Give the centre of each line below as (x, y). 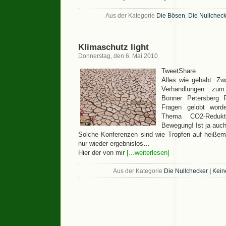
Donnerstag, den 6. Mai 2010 (118, 56)
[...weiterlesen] (148, 153)
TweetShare (179, 71)
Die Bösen (171, 16)
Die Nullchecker (186, 171)
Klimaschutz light (114, 47)
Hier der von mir (102, 153)
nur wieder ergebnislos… (114, 144)
